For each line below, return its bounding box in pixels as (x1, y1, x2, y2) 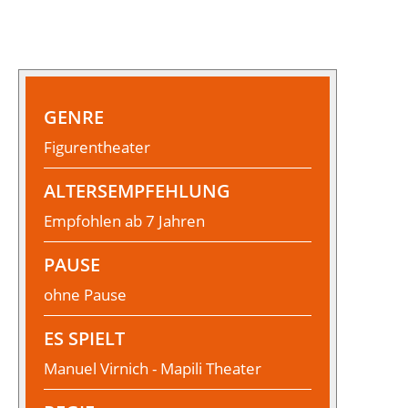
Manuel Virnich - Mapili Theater (44, 358, 261, 380)
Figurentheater (44, 137, 150, 158)
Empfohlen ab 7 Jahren (44, 210, 205, 232)
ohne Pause (44, 284, 127, 306)
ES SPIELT (44, 326, 125, 352)
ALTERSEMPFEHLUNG (44, 178, 230, 204)
